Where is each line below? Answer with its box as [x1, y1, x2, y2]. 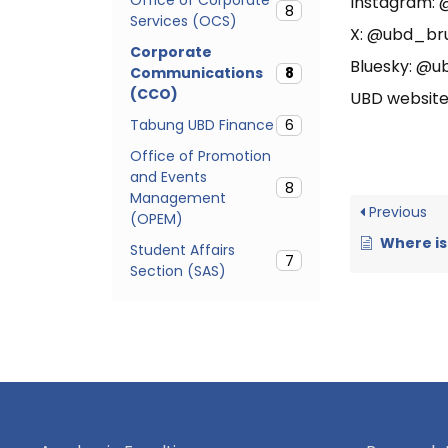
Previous [365, 202, 427, 223]
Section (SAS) [130, 260, 226, 281]
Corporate [130, 41, 212, 62]
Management [130, 187, 226, 208]
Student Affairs [130, 239, 235, 260]
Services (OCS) [130, 10, 237, 31]
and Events [130, 166, 207, 187]
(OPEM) [130, 208, 183, 229]
